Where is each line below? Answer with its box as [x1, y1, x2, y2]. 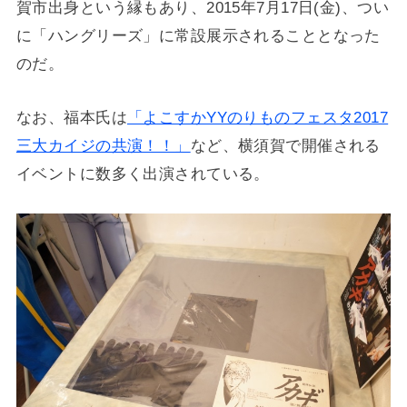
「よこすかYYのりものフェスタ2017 [126, 108, 389, 127]
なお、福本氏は [15, 108, 127, 127]
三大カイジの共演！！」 [15, 136, 191, 155]
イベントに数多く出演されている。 [15, 164, 270, 184]
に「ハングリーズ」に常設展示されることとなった [15, 26, 381, 45]
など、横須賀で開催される [190, 136, 381, 155]
